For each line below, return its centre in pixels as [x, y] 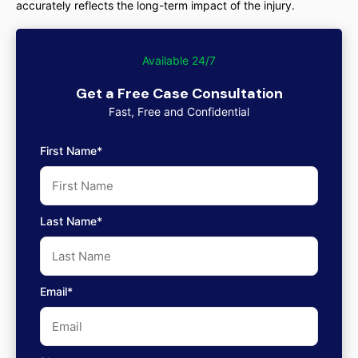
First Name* [71, 151]
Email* [56, 291]
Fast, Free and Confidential [179, 111]
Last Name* [71, 221]
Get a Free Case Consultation [179, 93]
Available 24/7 [179, 60]
